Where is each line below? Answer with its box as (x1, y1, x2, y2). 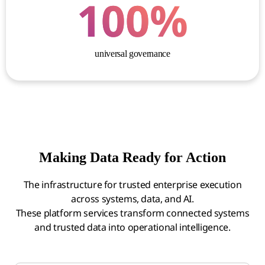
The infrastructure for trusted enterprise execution (23, 178, 242, 192)
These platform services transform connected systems (15, 206, 250, 220)
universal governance (95, 49, 170, 59)
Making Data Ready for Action (39, 150, 226, 166)
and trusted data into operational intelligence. (34, 221, 231, 234)
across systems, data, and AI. (71, 192, 194, 206)
